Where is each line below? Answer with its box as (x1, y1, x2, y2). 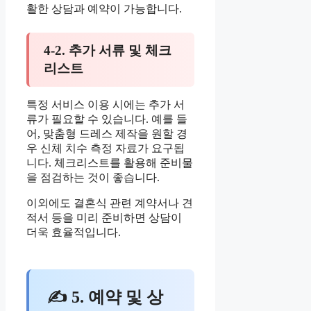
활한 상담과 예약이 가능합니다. (26, 2, 182, 15)
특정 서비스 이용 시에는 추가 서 (26, 99, 185, 111)
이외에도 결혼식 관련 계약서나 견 (26, 197, 193, 210)
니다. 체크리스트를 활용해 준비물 (26, 157, 193, 169)
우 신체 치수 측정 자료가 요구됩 (26, 142, 185, 155)
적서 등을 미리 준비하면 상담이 (26, 212, 182, 224)
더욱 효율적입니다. (26, 226, 121, 239)
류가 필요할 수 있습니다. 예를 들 (26, 113, 187, 126)
